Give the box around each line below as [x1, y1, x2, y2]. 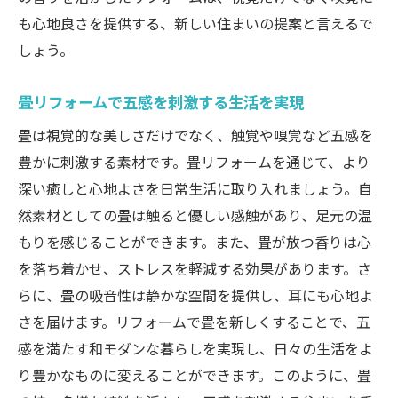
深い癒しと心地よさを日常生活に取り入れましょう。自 [18, 178, 372, 200]
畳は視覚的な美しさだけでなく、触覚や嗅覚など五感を [18, 124, 373, 147]
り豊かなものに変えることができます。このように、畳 [18, 364, 371, 386]
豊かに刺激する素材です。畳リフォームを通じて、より [18, 151, 370, 173]
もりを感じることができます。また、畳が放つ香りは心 [18, 231, 371, 253]
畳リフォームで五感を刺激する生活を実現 [18, 90, 304, 114]
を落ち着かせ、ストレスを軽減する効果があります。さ [18, 258, 371, 280]
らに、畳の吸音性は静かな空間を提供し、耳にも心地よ [18, 284, 373, 306]
